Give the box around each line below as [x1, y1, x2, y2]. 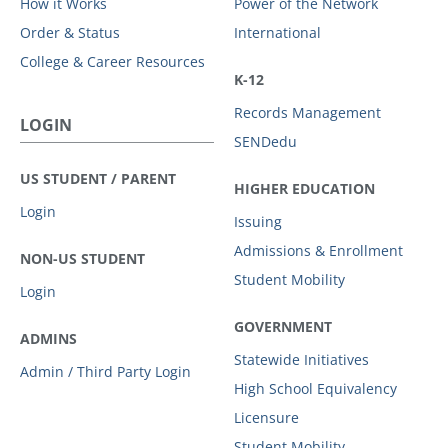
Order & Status [20, 22, 120, 42]
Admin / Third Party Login [20, 361, 191, 381]
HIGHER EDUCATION [234, 178, 375, 198]
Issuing [234, 211, 282, 231]
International [234, 22, 321, 42]
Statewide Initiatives [234, 349, 369, 369]
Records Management [234, 102, 381, 122]
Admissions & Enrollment [234, 240, 403, 260]
